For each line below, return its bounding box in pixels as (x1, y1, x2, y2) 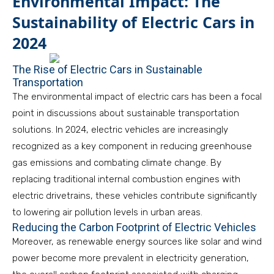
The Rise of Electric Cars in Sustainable (12, 63, 202, 76)
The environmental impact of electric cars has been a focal (12, 91, 262, 102)
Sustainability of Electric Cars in (12, 12, 254, 32)
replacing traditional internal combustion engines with (12, 174, 240, 185)
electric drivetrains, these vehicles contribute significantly (12, 190, 257, 201)
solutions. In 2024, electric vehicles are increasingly (12, 124, 228, 135)
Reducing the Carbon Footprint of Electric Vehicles (12, 221, 256, 234)
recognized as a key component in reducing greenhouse (12, 141, 252, 152)
